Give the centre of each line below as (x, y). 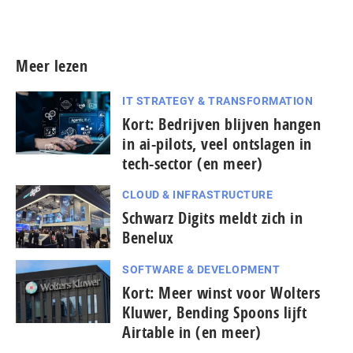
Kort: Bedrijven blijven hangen (221, 124)
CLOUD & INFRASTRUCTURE (197, 194)
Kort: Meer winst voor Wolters (221, 292)
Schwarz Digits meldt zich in (212, 217)
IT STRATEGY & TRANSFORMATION (217, 100)
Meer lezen (52, 65)
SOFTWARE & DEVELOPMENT (201, 269)
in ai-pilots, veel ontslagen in (217, 143)
